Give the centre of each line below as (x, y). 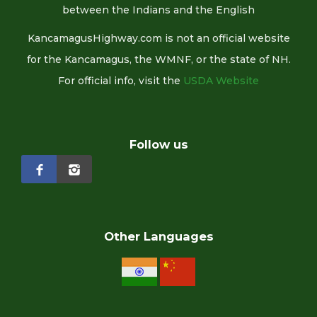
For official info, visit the (121, 81)
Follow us (158, 144)
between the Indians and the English (158, 10)
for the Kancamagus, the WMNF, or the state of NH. (158, 59)
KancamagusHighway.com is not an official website (158, 38)
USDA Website (221, 81)
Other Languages (158, 236)
